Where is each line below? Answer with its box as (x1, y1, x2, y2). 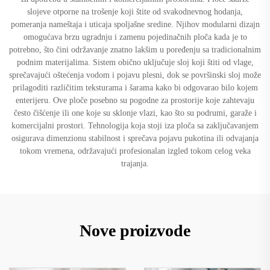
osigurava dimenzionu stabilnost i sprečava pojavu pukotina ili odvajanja (11, 133, 259, 143)
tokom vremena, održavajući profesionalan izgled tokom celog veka (19, 146, 251, 155)
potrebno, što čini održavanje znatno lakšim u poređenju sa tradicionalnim (9, 45, 261, 54)
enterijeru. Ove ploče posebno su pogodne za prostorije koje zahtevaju (16, 95, 254, 105)
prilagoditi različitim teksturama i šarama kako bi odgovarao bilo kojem (12, 83, 258, 92)
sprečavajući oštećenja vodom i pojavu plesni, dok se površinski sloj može (9, 70, 261, 80)
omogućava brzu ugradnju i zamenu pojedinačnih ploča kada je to (23, 32, 247, 42)
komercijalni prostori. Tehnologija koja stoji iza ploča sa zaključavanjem (11, 121, 259, 130)
